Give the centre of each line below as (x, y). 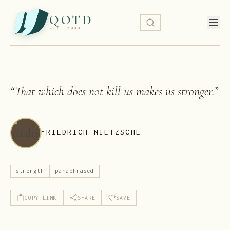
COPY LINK (41, 197)
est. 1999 (64, 28)
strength (30, 171)
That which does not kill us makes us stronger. (114, 92)
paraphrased (75, 171)
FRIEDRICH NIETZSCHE (91, 132)
